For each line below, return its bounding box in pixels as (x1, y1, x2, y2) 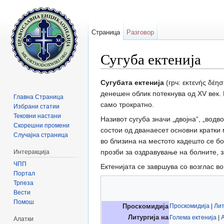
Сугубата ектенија (100, 78, 164, 87)
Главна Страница (13, 93, 64, 100)
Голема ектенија (169, 214, 216, 221)
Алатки (13, 215, 34, 222)
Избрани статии (13, 102, 60, 110)
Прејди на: (100, 68, 137, 77)
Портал (13, 169, 35, 177)
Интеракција (13, 148, 50, 155)
